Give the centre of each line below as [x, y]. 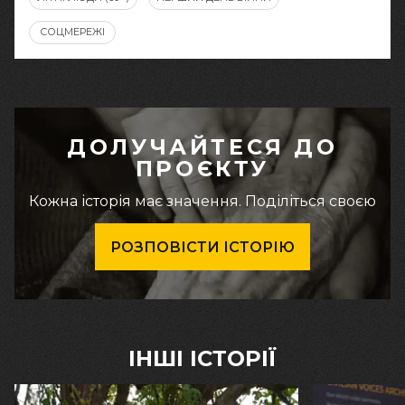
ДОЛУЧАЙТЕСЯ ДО [202, 146]
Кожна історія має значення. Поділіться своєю [202, 201]
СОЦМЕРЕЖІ [72, 32]
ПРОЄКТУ [202, 168]
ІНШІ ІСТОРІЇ [202, 358]
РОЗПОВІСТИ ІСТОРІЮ [202, 247]
